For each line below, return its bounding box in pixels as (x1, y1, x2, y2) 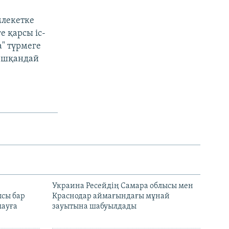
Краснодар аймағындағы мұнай (52, 192, 170, 201)
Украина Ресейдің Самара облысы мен (52, 182, 193, 191)
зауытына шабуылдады (52, 202, 136, 211)
